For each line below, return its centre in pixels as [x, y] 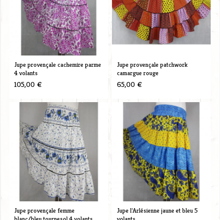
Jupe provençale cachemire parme [57, 64]
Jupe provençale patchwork [152, 64]
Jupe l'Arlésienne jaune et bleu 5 [157, 210]
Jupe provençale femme [44, 210]
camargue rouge [137, 73]
